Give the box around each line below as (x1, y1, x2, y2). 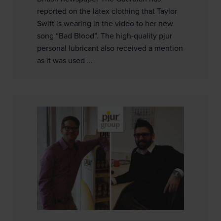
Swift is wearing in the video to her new (37, 19, 173, 28)
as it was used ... (37, 56, 93, 65)
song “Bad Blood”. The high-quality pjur (37, 32, 172, 40)
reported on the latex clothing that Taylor (37, 7, 177, 15)
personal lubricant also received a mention (37, 44, 183, 52)
